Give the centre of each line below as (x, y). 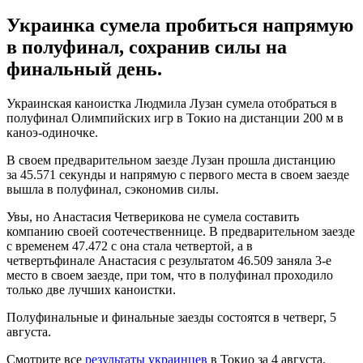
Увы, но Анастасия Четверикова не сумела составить (153, 216)
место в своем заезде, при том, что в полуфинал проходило (170, 275)
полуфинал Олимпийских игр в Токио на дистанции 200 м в (175, 117)
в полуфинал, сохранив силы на (147, 47)
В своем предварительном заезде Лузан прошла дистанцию (171, 160)
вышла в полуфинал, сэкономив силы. (113, 189)
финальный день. (84, 68)
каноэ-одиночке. (52, 132)
